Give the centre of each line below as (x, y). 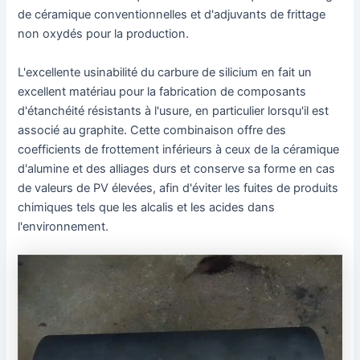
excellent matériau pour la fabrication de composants (162, 91)
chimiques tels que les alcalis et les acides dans (147, 207)
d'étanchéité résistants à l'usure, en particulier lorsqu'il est (174, 110)
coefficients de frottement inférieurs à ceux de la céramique (179, 149)
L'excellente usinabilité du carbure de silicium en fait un (165, 72)
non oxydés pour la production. (104, 34)
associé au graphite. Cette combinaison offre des (152, 130)
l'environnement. (63, 226)
